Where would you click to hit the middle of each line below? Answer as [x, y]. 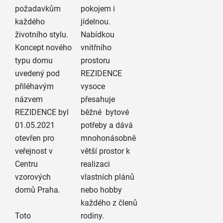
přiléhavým [34, 87]
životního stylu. [41, 35]
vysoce [93, 87]
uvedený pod [37, 74]
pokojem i [98, 9]
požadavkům [38, 9]
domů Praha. [37, 190]
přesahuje [98, 100]
